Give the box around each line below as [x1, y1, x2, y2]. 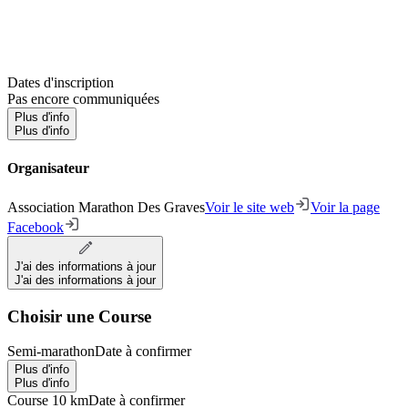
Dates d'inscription [7, 75, 114, 91]
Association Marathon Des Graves [7, 199, 205, 215]
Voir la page [311, 199, 380, 215]
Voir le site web [205, 199, 294, 215]
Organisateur [7, 159, 89, 176]
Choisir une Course [7, 306, 151, 326]
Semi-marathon [7, 343, 95, 360]
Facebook [7, 219, 64, 235]
